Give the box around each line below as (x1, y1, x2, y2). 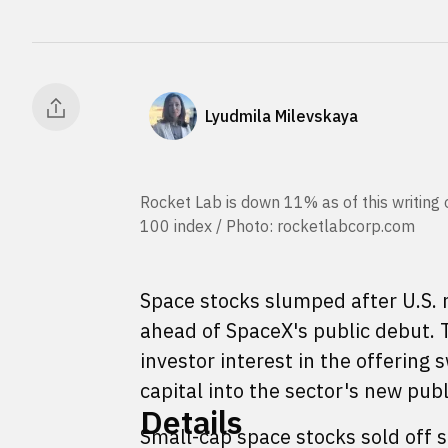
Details (140, 401, 243, 443)
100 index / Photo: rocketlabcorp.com (140, 216, 415, 236)
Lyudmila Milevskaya (205, 105, 358, 126)
